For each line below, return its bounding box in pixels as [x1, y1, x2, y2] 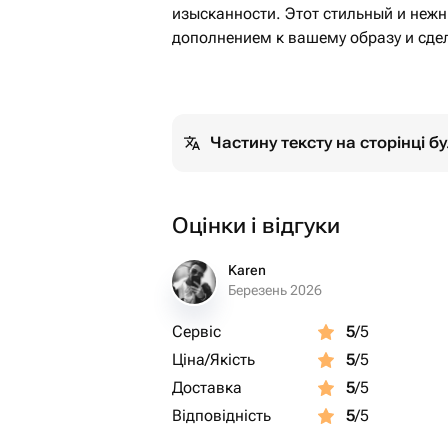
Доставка [172, 378, 242, 397]
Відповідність [172, 406, 271, 425]
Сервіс [172, 322, 221, 341]
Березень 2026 [228, 282, 322, 298]
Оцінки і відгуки [172, 213, 340, 238]
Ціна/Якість [172, 350, 255, 369]
